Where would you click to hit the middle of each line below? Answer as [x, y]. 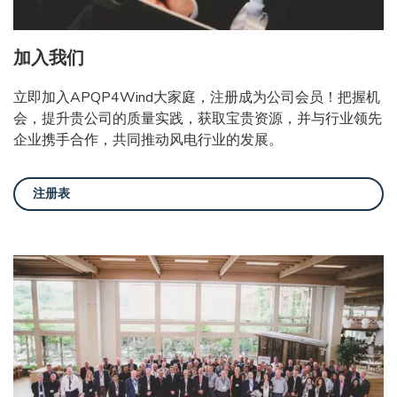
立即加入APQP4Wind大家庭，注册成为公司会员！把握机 [197, 97]
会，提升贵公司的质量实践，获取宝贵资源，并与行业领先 [198, 118]
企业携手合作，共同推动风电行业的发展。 [148, 140]
